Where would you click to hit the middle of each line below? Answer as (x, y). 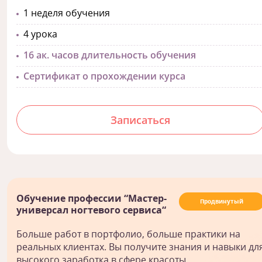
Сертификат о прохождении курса (103, 76)
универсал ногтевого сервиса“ (91, 210)
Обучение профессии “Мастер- (92, 199)
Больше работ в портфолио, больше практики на (128, 234)
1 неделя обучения (65, 13)
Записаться (140, 120)
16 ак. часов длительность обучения (108, 55)
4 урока (39, 34)
